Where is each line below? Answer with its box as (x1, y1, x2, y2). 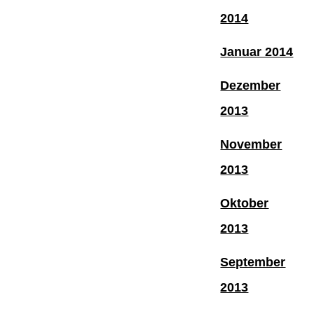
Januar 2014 (220, 44, 294, 59)
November (220, 137, 282, 151)
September (220, 254, 286, 269)
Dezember (220, 78, 281, 93)
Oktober (220, 196, 269, 210)
